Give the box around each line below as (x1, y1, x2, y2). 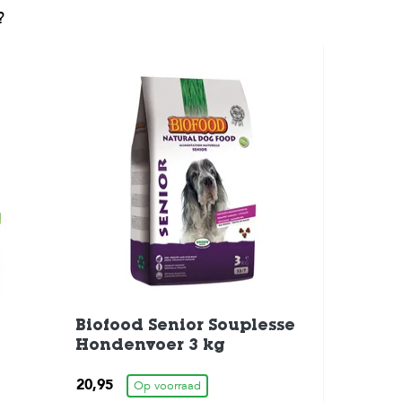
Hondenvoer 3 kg (74, 338, 225, 355)
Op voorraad (133, 378, 201, 395)
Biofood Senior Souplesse (74, 319, 295, 336)
